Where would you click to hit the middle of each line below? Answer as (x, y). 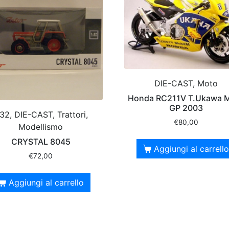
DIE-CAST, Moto (186, 84)
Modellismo (41, 127)
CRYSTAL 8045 (41, 141)
